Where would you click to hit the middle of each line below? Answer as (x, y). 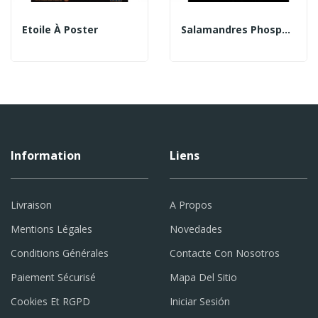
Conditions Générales (59, 253)
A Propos (191, 204)
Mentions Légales (51, 229)
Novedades (196, 229)
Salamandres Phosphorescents (286, 29)
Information (45, 155)
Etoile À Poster (60, 29)
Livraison (31, 204)
